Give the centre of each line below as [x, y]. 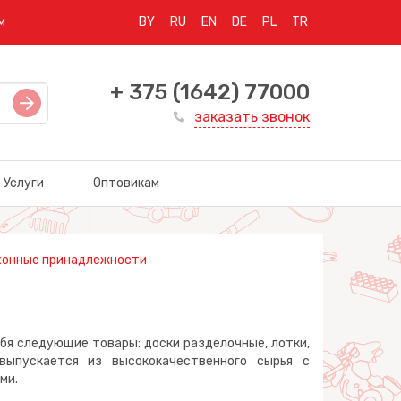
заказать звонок [252, 117]
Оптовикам [126, 183]
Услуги [23, 183]
